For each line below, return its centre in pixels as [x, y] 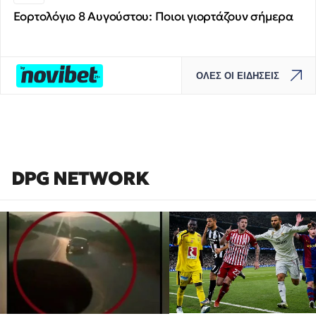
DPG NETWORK [80, 178]
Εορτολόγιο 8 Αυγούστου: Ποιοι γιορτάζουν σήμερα [153, 16]
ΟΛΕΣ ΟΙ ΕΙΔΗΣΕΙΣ [238, 75]
